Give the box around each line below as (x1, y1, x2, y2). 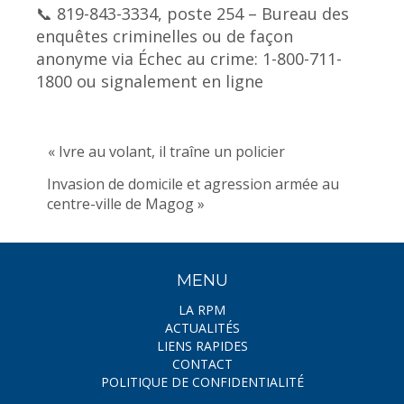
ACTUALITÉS (164, 319, 240, 336)
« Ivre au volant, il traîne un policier (48, 142, 285, 161)
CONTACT (171, 355, 233, 372)
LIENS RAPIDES (156, 337, 248, 354)
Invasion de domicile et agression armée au (47, 174, 339, 194)
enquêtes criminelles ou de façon (36, 25, 293, 48)
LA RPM (179, 301, 225, 318)
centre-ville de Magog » (47, 194, 205, 214)
